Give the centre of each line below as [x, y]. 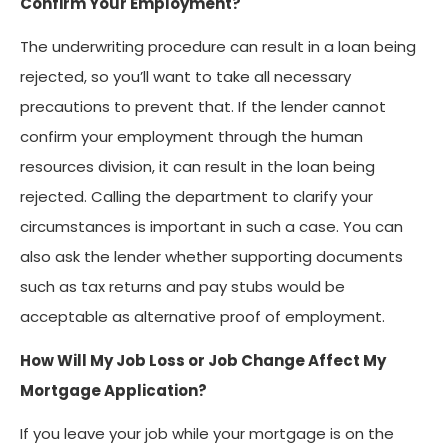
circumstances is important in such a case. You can [211, 226]
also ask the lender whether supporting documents [211, 256]
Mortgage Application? [113, 390]
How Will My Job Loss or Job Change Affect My [203, 360]
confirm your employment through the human [191, 136]
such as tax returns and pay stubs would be [182, 286]
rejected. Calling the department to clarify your [196, 196]
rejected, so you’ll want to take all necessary [185, 76]
